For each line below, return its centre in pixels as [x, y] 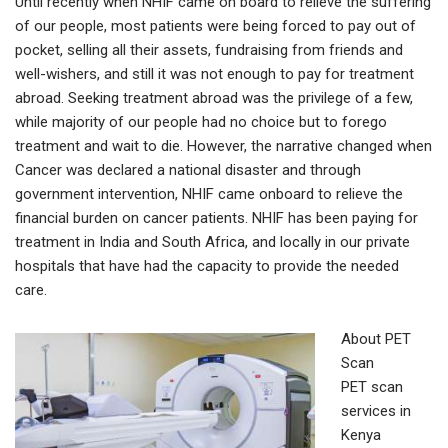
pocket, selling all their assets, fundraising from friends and [209, 50]
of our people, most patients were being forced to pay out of [215, 26]
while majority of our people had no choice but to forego [201, 122]
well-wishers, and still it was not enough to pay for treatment [214, 74]
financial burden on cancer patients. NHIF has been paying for [216, 218]
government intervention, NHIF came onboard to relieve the [209, 194]
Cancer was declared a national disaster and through [188, 170]
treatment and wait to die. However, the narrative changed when [223, 146]
